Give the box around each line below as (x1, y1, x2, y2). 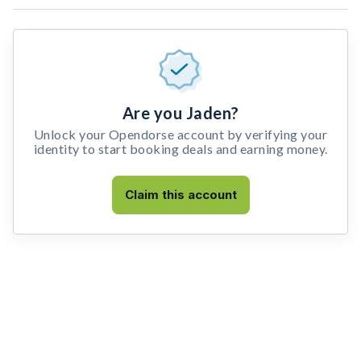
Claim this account (124, 187, 237, 202)
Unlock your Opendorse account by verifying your (33, 127, 328, 142)
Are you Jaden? (122, 103, 239, 122)
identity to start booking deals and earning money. (33, 141, 328, 156)
